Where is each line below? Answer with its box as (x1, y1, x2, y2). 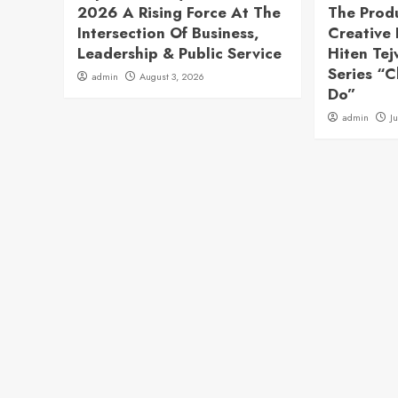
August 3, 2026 (139, 69, 204, 84)
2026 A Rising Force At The (77, 2, 281, 23)
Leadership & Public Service (77, 43, 282, 64)
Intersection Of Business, (77, 22, 259, 44)
